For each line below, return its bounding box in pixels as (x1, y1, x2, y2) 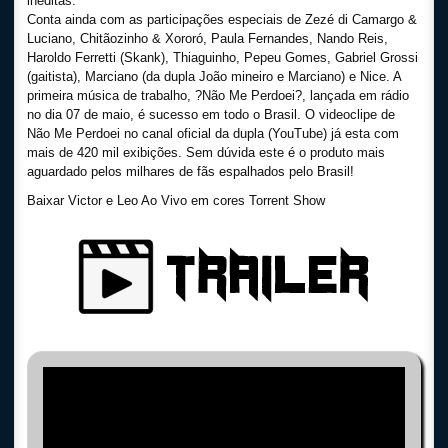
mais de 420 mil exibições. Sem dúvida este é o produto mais (27, 145, 385, 160)
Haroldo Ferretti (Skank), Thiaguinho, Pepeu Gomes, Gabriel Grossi (27, 50, 418, 65)
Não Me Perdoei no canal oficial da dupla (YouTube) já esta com (27, 126, 399, 141)
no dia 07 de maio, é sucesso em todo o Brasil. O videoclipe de (27, 107, 395, 122)
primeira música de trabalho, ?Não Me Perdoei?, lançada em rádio (27, 88, 409, 103)
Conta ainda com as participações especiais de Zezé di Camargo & (27, 12, 417, 27)
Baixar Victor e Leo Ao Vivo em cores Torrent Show (27, 193, 325, 208)
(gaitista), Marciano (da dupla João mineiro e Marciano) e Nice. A (27, 69, 401, 84)
